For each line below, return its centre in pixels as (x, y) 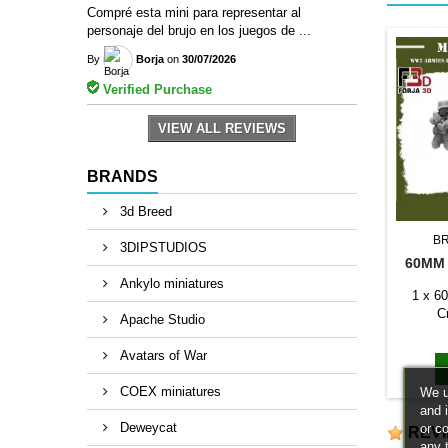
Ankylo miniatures (170, 283)
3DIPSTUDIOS (161, 247)
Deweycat (146, 427)
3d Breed (144, 211)
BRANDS (122, 176)
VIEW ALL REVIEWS (222, 128)
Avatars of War (161, 355)
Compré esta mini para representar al (194, 12)
